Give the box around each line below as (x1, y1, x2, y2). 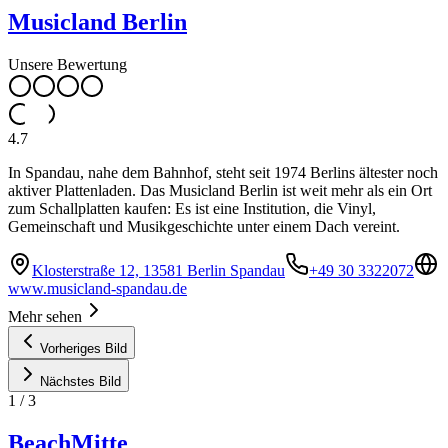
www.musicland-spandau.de (8, 280, 187, 298)
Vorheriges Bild (40, 341, 127, 357)
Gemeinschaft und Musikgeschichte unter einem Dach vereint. (8, 218, 400, 236)
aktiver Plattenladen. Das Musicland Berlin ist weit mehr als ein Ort (8, 182, 432, 200)
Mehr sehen (8, 308, 82, 326)
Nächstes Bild (40, 374, 121, 390)
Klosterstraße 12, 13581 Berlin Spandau (32, 262, 285, 280)
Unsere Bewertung (8, 56, 127, 74)
